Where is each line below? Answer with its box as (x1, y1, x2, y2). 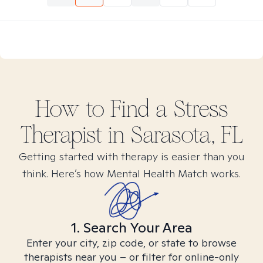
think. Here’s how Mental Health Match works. (22, 167, 241, 180)
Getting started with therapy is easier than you (18, 150, 245, 163)
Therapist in (20, 121, 131, 149)
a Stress (155, 95, 228, 123)
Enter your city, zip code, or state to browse (26, 236, 237, 249)
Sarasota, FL (130, 121, 243, 149)
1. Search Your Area (70, 218, 193, 237)
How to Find (35, 95, 156, 123)
